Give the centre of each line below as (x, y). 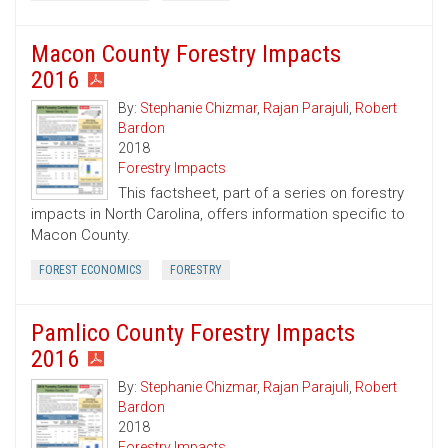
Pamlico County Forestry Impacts (193, 333)
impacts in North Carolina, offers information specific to (218, 214)
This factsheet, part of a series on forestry (261, 193)
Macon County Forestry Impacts (186, 54)
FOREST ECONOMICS (90, 270)
